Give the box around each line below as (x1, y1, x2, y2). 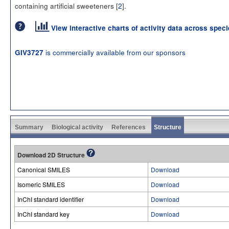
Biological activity (52, 124, 103, 131)
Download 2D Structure (17, 150, 86, 159)
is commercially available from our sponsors (43, 47, 186, 57)
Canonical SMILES (17, 165, 70, 174)
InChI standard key (17, 210, 70, 218)
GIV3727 (15, 48, 43, 57)
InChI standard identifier (17, 195, 84, 203)
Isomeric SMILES (17, 180, 65, 189)
